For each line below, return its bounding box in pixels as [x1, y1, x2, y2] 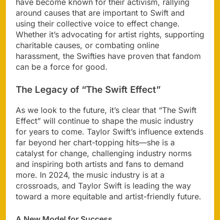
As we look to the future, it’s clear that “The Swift [16, 105, 196, 115]
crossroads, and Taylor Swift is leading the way [16, 180, 191, 191]
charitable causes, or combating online [16, 40, 159, 50]
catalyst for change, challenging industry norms [16, 148, 192, 158]
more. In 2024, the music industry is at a [16, 169, 165, 180]
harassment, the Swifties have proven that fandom [16, 51, 201, 61]
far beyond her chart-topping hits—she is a [16, 137, 175, 147]
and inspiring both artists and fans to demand [16, 159, 184, 169]
